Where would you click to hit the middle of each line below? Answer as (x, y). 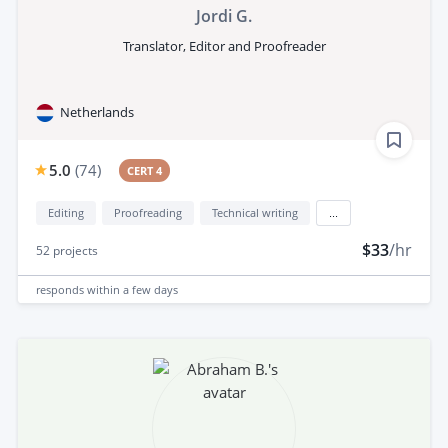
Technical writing (255, 213)
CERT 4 (145, 171)
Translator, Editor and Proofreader (224, 46)
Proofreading (148, 213)
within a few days (132, 289)
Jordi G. (224, 16)
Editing (66, 213)
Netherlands (97, 112)
